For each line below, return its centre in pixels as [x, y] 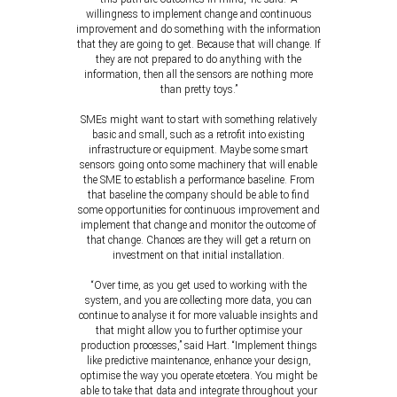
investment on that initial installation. [198, 255]
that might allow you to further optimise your [198, 331]
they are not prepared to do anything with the [198, 59]
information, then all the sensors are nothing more [198, 74]
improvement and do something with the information [198, 29]
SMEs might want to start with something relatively [198, 120]
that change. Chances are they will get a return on [198, 240]
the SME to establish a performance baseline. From [198, 180]
